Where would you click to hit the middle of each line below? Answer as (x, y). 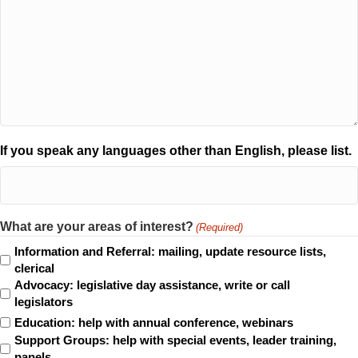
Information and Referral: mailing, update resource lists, (170, 252)
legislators (44, 302)
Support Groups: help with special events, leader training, (175, 340)
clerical (34, 268)
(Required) (220, 228)
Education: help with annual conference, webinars (154, 322)
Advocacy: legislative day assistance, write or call (152, 285)
